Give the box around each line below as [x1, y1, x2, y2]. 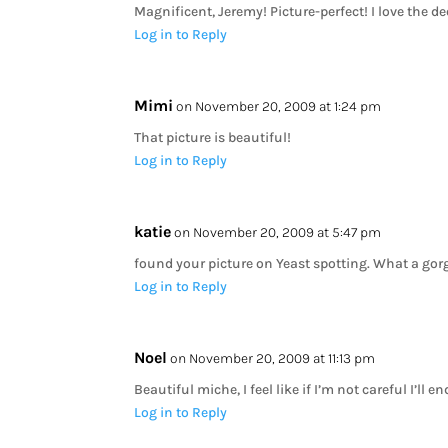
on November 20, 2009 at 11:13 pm [170, 349, 376, 367]
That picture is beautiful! [134, 128, 292, 146]
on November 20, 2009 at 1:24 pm [176, 97, 382, 115]
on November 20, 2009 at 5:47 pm [174, 223, 382, 241]
